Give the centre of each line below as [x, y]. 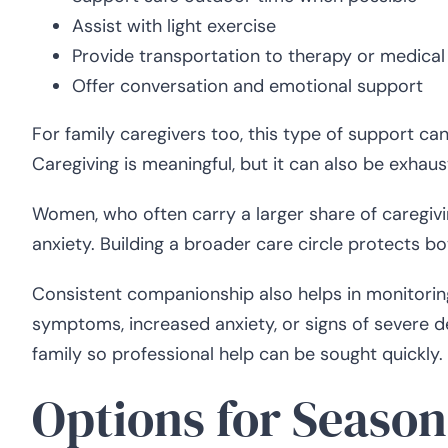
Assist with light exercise [174, 26]
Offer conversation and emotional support [247, 86]
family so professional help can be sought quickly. [237, 354]
